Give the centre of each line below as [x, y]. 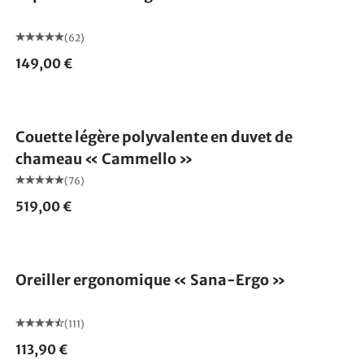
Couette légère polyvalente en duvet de [154, 136]
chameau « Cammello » [104, 158]
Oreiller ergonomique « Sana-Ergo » [150, 279]
